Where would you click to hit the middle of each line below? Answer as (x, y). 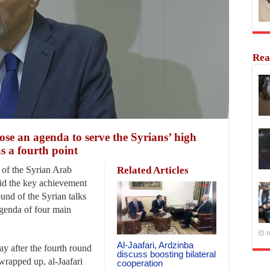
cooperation (140, 263)
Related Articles (153, 170)
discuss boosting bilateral (166, 254)
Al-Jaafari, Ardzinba (155, 245)
